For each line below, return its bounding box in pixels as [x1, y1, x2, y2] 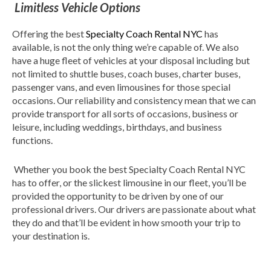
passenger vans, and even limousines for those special [12, 80, 230, 93]
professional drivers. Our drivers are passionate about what [12, 203, 256, 215]
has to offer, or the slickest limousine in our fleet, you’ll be [12, 176, 246, 188]
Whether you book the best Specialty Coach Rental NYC [12, 163, 246, 175]
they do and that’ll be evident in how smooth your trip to [12, 216, 241, 228]
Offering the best [12, 27, 86, 39]
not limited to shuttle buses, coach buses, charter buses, [12, 67, 240, 79]
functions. [12, 134, 56, 146]
